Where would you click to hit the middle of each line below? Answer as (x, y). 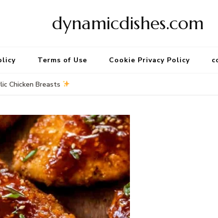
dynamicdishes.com (128, 23)
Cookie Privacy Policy (149, 60)
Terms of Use (62, 60)
